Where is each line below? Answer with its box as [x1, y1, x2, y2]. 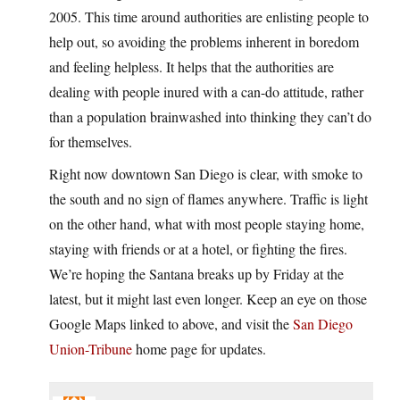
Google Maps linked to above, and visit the [49, 314, 293, 334]
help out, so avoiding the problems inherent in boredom [49, 32, 359, 52]
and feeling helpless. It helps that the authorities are [49, 57, 334, 77]
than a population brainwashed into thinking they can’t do [49, 107, 371, 127]
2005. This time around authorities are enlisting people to [49, 7, 369, 27]
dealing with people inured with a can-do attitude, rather [49, 82, 363, 102]
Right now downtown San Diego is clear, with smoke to [49, 164, 362, 184]
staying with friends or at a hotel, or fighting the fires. [49, 239, 347, 259]
